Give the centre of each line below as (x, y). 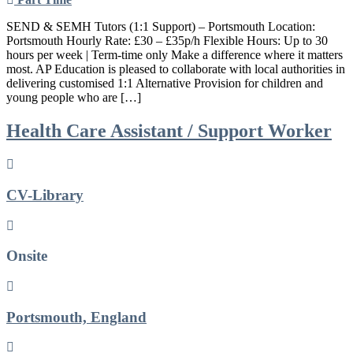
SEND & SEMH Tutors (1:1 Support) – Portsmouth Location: (161, 27)
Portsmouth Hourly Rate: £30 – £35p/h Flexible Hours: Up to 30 (167, 41)
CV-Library (45, 195)
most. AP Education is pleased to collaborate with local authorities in (176, 69)
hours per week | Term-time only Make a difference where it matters (175, 55)
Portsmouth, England (76, 317)
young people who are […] (74, 98)
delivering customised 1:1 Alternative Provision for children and (165, 84)
